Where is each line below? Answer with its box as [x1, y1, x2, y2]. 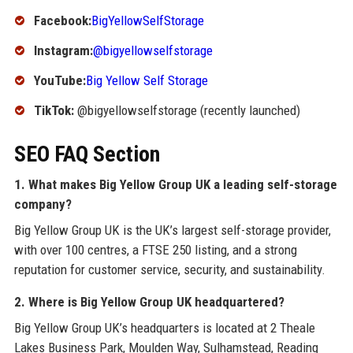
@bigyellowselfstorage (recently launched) [73, 102, 300, 118]
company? [13, 195, 72, 212]
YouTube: [33, 72, 86, 89]
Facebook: [33, 13, 91, 29]
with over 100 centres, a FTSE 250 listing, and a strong [13, 241, 297, 258]
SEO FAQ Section [13, 140, 160, 167]
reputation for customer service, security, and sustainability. [13, 261, 325, 277]
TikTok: [33, 102, 74, 118]
